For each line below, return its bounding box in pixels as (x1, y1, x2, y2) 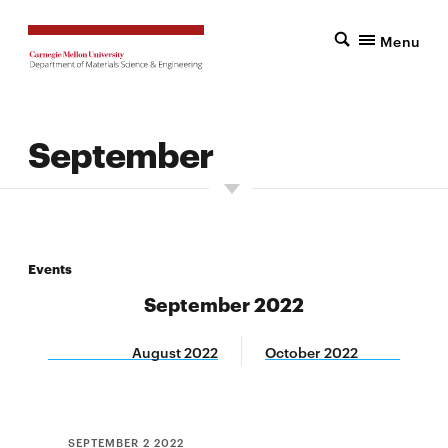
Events (28, 258, 72, 277)
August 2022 (132, 342, 218, 362)
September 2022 (144, 290, 304, 317)
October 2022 (265, 342, 358, 362)
